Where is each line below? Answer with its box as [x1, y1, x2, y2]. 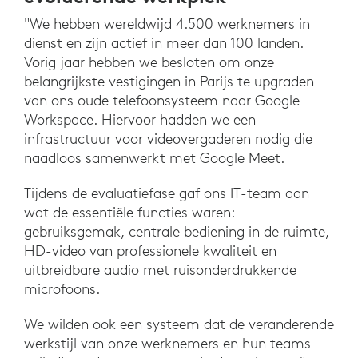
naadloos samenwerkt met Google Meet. [24, 149, 288, 168]
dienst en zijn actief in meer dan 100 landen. [24, 34, 304, 53]
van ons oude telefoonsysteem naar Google [24, 91, 300, 110]
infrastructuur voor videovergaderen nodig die [24, 129, 312, 149]
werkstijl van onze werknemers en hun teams [24, 334, 311, 353]
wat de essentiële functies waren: [24, 203, 235, 222]
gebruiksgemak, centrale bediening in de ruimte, [24, 222, 329, 241]
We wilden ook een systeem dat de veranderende [24, 315, 334, 334]
